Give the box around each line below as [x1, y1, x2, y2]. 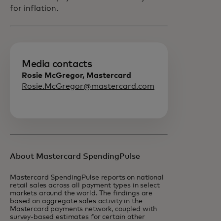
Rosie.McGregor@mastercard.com [22, 82, 154, 90]
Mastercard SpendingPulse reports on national [10, 174, 164, 181]
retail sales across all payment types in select [10, 182, 160, 189]
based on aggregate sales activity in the [10, 198, 143, 205]
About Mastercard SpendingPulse [10, 152, 140, 160]
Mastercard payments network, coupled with [10, 206, 157, 213]
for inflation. [10, 4, 60, 12]
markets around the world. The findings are [10, 190, 153, 197]
